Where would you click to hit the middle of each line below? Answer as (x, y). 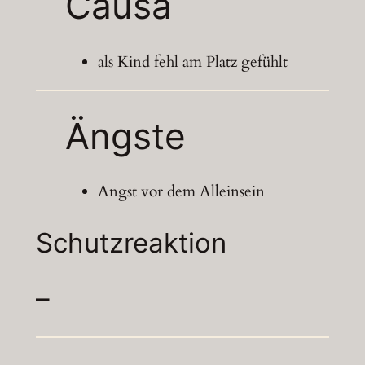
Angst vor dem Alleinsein (181, 192)
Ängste (125, 136)
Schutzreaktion (131, 242)
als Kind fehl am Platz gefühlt (192, 62)
